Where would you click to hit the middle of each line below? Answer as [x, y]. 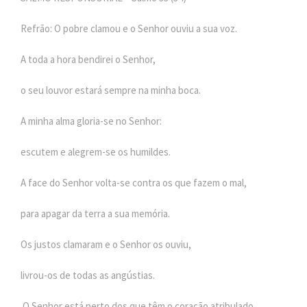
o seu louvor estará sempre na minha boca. [111, 90]
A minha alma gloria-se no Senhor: [91, 121]
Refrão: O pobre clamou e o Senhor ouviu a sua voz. [129, 28]
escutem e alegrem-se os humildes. [96, 151]
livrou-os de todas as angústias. [88, 275]
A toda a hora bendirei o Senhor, [88, 59]
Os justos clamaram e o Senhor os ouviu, [106, 244]
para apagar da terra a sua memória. [95, 213]
